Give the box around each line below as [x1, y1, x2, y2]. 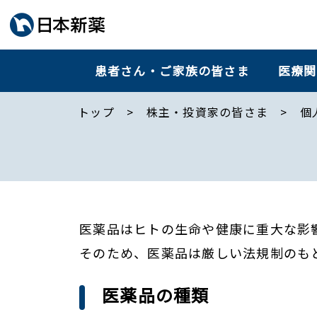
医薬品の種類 [102, 282, 209, 308]
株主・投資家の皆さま [146, 103, 269, 121]
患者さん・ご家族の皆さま [94, 62, 250, 80]
